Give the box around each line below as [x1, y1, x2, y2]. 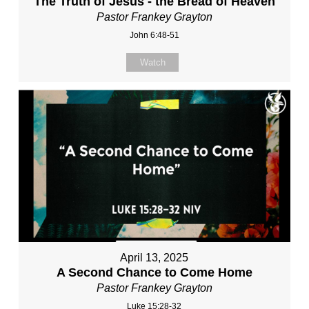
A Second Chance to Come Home [56, 265, 252, 279]
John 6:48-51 [129, 30, 179, 41]
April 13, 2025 [120, 251, 189, 263]
